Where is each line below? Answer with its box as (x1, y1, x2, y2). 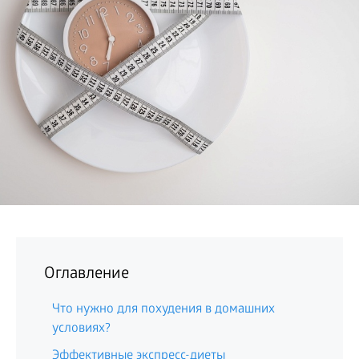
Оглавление (44, 265, 129, 284)
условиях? (52, 321, 111, 337)
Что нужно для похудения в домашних (52, 302, 275, 317)
